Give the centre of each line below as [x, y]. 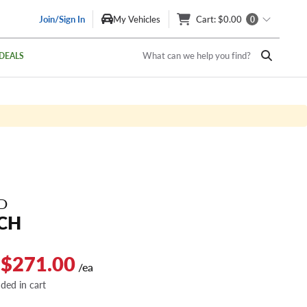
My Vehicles [137, 19]
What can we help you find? [197, 56]
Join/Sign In [62, 19]
